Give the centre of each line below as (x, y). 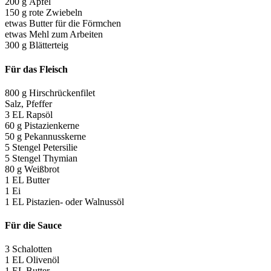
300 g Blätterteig (37, 45)
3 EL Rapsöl (29, 114)
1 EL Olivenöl (32, 260)
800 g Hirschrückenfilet (50, 93)
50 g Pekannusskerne (45, 136)
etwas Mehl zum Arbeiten (54, 34)
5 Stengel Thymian (41, 158)
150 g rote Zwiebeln (44, 13)
